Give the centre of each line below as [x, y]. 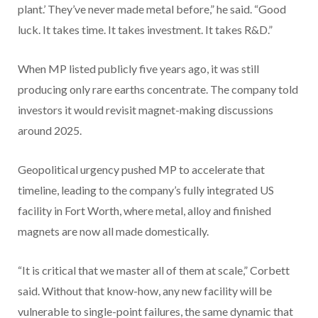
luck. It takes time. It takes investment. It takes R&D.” [145, 30]
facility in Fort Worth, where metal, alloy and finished [144, 211]
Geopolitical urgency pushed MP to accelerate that [141, 170]
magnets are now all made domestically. [113, 231]
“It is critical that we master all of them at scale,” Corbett [154, 270]
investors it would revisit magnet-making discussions [146, 110]
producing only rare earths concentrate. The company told [158, 89]
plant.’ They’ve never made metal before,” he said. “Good [152, 9]
